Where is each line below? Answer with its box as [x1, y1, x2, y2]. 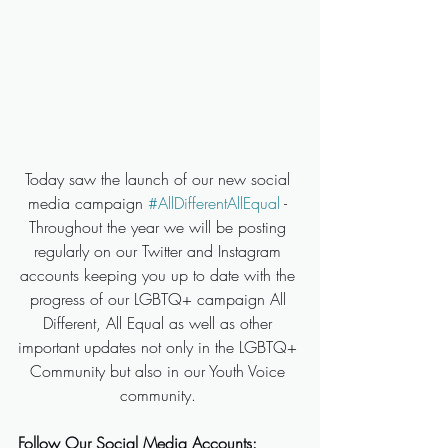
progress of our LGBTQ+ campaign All [29, 288, 291, 311]
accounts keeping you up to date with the [20, 264, 300, 287]
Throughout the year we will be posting [29, 216, 291, 239]
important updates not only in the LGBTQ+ [18, 336, 302, 359]
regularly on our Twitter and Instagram [34, 240, 286, 263]
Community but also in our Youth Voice [30, 360, 290, 383]
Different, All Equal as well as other [43, 312, 277, 335]
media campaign [28, 192, 148, 215]
